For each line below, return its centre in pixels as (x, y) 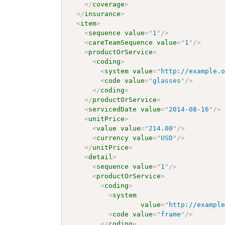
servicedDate (113, 109)
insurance (103, 14)
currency (113, 138)
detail (101, 157)
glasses (167, 80)
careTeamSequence (121, 42)
